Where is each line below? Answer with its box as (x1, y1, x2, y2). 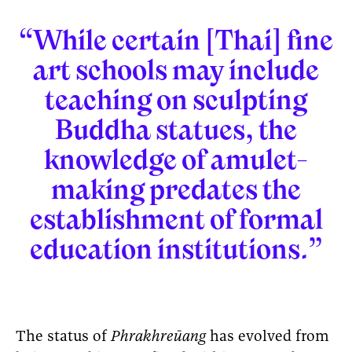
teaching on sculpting (45, 80, 307, 119)
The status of (16, 328, 111, 346)
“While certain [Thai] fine (19, 20, 333, 59)
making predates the (51, 170, 301, 208)
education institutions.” (29, 229, 323, 268)
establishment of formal (29, 200, 323, 238)
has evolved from (210, 328, 329, 346)
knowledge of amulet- (44, 140, 308, 178)
